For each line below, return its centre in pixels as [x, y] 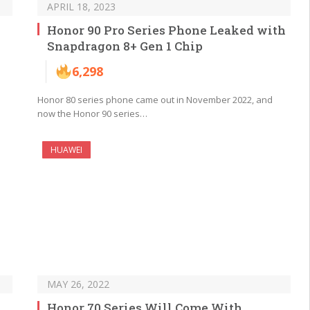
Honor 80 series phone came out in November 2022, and [155, 99]
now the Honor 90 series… [92, 113]
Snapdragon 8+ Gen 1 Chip [125, 46]
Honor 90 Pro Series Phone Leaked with [166, 30]
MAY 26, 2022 [78, 284]
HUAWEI [66, 149]
